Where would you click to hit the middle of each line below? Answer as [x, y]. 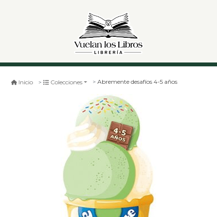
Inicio [26, 82]
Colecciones [66, 82]
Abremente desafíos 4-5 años [138, 82]
